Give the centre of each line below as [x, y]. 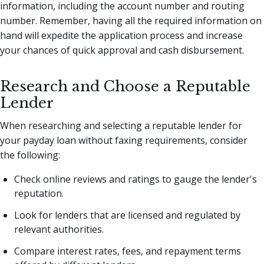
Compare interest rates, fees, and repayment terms [128, 251]
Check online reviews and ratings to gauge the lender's [136, 179]
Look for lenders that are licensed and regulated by [127, 215]
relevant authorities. [59, 229]
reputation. [39, 194]
